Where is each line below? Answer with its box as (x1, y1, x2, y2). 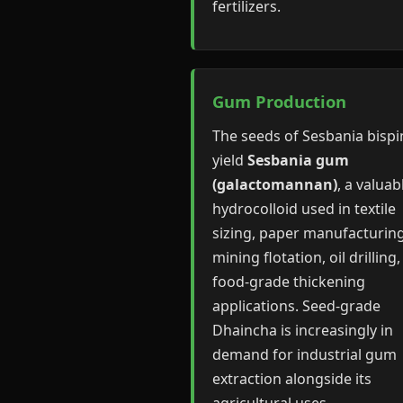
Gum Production (212, 90, 346, 112)
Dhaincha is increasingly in (212, 320, 393, 340)
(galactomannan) (212, 175, 337, 194)
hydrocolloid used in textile (212, 199, 396, 219)
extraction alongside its (212, 369, 372, 389)
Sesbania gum (247, 150, 349, 170)
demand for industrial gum (212, 345, 397, 364)
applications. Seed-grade (212, 296, 381, 316)
